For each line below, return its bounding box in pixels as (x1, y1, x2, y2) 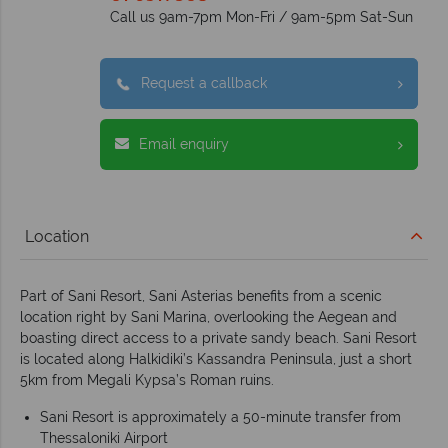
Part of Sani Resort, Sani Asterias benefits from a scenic (20, 288, 382, 305)
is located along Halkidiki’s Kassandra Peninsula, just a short (20, 351, 412, 368)
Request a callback (141, 75, 267, 92)
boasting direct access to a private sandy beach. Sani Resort (20, 330, 417, 347)
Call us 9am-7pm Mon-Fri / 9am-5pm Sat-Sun (110, 9, 413, 26)
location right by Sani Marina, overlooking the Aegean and (20, 309, 397, 326)
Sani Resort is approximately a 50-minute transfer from (40, 409, 401, 426)
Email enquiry (139, 136, 229, 153)
